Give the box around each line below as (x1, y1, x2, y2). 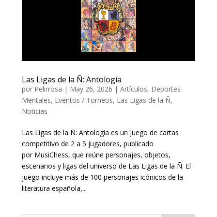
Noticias (21, 107, 47, 116)
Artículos (120, 84, 147, 94)
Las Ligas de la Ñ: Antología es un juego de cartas (21, 128, 179, 138)
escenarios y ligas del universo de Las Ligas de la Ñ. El (21, 161, 191, 171)
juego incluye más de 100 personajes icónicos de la (21, 172, 183, 182)
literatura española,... (21, 184, 87, 193)
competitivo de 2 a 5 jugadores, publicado (21, 139, 154, 149)
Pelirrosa (34, 84, 62, 94)
